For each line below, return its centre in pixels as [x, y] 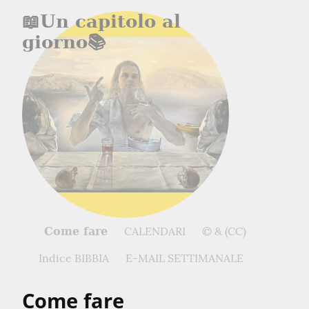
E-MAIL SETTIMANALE [185, 258]
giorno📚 [64, 42]
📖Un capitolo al [101, 21]
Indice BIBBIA [74, 258]
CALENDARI [155, 231]
